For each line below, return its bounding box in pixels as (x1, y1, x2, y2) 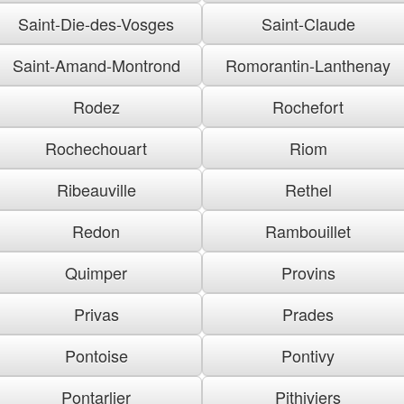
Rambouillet (265, 218, 351, 243)
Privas (73, 301, 119, 326)
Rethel (284, 177, 332, 201)
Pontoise (64, 343, 128, 367)
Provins (280, 260, 335, 284)
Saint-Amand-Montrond (12, 52, 180, 77)
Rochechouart (45, 135, 147, 160)
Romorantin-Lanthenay (225, 52, 390, 77)
